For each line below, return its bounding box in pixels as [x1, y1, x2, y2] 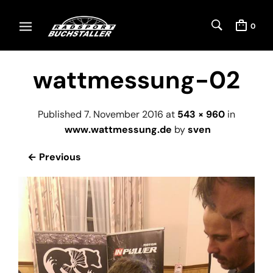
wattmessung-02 [33, 64, 240, 96]
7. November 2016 [84, 107, 163, 121]
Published [38, 107, 84, 121]
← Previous [27, 150, 81, 163]
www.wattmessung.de [65, 122, 172, 136]
